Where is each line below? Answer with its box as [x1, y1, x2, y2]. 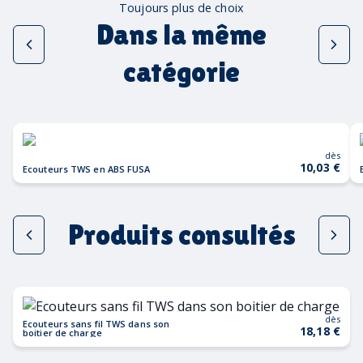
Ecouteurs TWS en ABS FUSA [23, 162, 151, 175]
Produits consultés [67, 217, 296, 251]
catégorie [122, 54, 241, 88]
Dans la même [96, 17, 267, 51]
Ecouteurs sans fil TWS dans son [23, 317, 170, 330]
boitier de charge [23, 326, 102, 339]
